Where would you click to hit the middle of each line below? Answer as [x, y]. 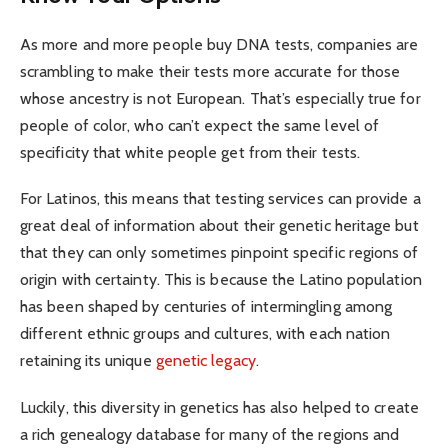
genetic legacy [205, 361]
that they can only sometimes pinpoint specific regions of [219, 253]
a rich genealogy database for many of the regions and [210, 434]
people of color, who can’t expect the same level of [200, 126]
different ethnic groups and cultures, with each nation [205, 334]
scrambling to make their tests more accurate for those [210, 72]
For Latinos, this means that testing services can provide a [220, 199]
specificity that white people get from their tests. [190, 153]
